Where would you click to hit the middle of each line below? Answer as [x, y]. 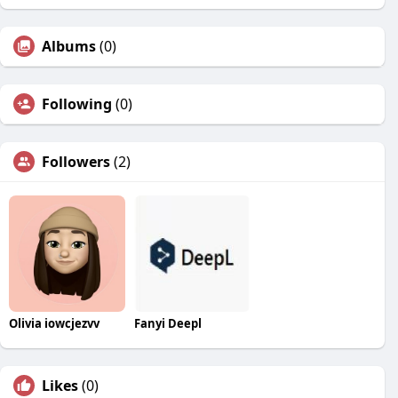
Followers [76, 162]
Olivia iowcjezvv [54, 323]
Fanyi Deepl [167, 323]
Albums [69, 46]
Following [77, 104]
